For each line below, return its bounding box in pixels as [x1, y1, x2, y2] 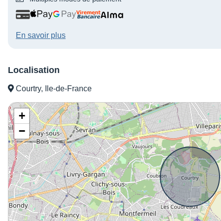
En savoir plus [16, 31, 66, 40]
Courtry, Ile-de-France [14, 84, 92, 93]
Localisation [8, 65, 60, 75]
